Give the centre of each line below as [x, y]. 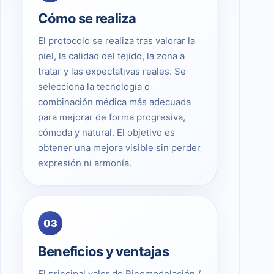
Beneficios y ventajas [103, 252]
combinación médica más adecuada [114, 102]
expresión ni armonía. [85, 163]
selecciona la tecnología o [94, 87]
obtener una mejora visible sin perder [119, 148]
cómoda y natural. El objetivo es [106, 133]
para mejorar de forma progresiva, [112, 117]
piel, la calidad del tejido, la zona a [111, 56]
